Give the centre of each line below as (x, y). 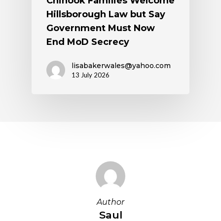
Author (110, 202)
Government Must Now (101, 28)
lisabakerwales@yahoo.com (121, 66)
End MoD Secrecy (88, 42)
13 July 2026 (91, 75)
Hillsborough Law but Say (106, 15)
